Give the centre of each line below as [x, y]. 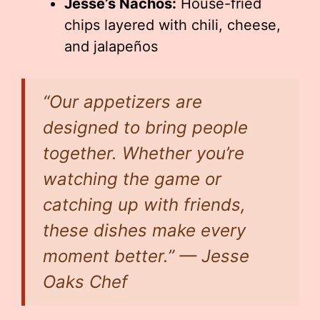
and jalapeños [111, 46]
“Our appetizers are [122, 102]
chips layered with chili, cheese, [172, 25]
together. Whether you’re [144, 153]
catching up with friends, [144, 205]
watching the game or [132, 179]
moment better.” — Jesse [146, 256]
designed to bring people [145, 127]
